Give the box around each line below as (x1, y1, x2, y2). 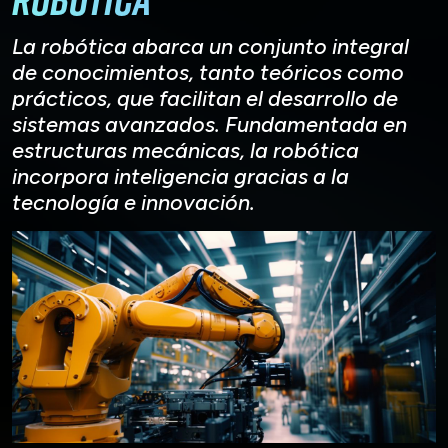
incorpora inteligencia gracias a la (12, 162, 349, 189)
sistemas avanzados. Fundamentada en (12, 110, 407, 137)
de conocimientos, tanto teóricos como (12, 58, 404, 85)
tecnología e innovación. (12, 188, 255, 215)
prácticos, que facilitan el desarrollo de (12, 84, 398, 111)
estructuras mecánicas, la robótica (12, 136, 359, 163)
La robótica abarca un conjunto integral (12, 32, 409, 59)
